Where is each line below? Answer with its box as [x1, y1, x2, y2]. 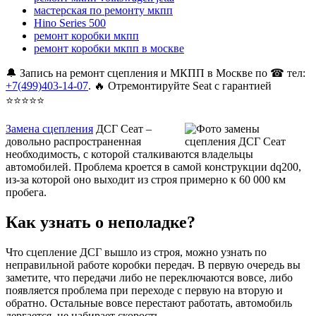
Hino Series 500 [34, 17, 106, 30]
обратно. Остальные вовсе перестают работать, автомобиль [6, 297, 292, 310]
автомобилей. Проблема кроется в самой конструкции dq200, [6, 161, 301, 174]
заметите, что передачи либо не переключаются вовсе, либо [6, 272, 293, 284]
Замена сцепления [6, 123, 93, 135]
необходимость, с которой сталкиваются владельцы [6, 148, 253, 161]
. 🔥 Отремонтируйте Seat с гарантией [88, 80, 272, 92]
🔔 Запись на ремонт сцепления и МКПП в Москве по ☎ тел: [6, 67, 305, 80]
